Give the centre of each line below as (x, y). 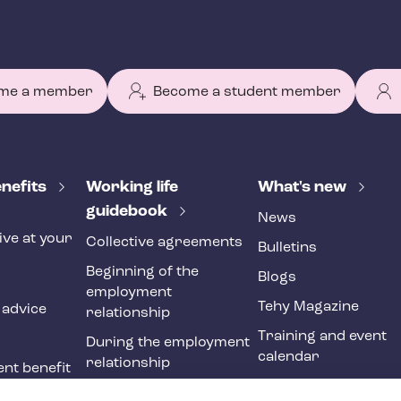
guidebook (128, 212)
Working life (132, 188)
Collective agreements (164, 243)
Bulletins (287, 248)
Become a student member (247, 93)
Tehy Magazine (308, 307)
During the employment (168, 343)
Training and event (322, 337)
